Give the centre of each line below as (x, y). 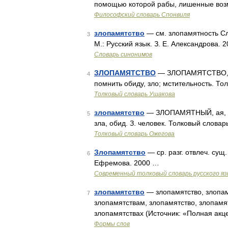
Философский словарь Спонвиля (142, 15)
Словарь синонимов (123, 54)
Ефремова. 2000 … (127, 163)
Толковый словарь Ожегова (134, 134)
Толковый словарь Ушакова (135, 94)
